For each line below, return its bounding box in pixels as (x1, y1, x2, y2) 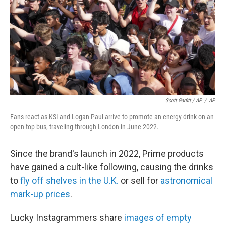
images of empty (124, 212, 192, 223)
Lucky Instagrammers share (10, 212, 124, 223)
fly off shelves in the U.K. (20, 175, 119, 186)
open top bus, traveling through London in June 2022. (10, 123, 159, 131)
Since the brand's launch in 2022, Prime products (10, 148, 204, 159)
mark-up (10, 189, 43, 199)
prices (45, 189, 70, 199)
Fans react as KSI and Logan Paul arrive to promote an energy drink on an (10, 113, 214, 121)
